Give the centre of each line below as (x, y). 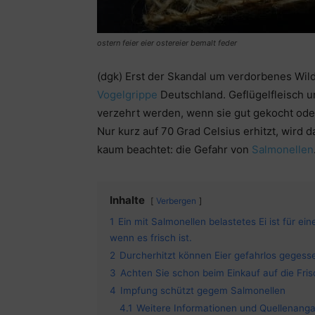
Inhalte (127, 200)
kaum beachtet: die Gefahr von (174, 150)
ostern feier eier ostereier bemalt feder (167, 43)
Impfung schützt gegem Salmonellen (203, 291)
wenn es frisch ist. (151, 238)
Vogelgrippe (129, 95)
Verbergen (176, 201)
